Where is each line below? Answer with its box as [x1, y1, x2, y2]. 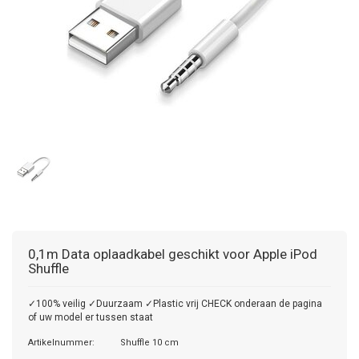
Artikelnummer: [28, 337, 95, 348]
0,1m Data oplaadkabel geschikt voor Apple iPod [28, 246, 317, 262]
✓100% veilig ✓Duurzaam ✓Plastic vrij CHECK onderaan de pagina [28, 298, 322, 309]
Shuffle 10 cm [120, 337, 179, 348]
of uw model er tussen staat [28, 312, 153, 323]
